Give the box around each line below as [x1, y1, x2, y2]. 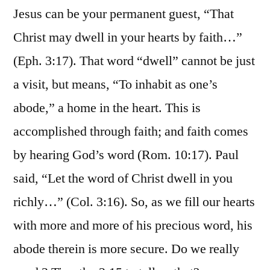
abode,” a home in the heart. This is [13, 99, 201, 117]
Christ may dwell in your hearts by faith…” [13, 29, 242, 46]
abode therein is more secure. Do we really [13, 240, 239, 258]
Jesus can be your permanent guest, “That [13, 5, 234, 23]
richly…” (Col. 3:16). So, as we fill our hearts [13, 193, 255, 211]
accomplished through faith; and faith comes [13, 123, 248, 140]
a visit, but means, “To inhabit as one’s [13, 76, 218, 93]
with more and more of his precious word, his [13, 217, 253, 234]
